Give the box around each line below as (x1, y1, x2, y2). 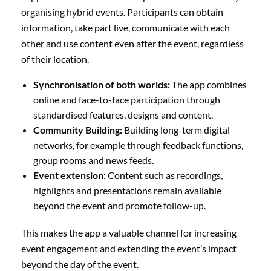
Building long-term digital (122, 124, 230, 136)
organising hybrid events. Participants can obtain (21, 6, 223, 18)
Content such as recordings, (106, 169, 223, 181)
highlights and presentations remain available (33, 184, 221, 197)
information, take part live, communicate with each (21, 22, 230, 34)
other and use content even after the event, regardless (21, 38, 244, 50)
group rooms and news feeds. (33, 154, 154, 166)
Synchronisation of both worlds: (33, 79, 170, 91)
